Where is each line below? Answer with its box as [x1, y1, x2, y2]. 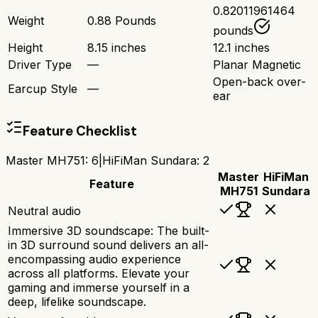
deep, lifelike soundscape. [8, 294, 146, 309]
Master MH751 [6, 153, 85, 168]
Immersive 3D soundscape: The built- [8, 223, 209, 238]
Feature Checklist [23, 121, 137, 140]
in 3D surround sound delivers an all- [8, 237, 209, 252]
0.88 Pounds [87, 13, 156, 28]
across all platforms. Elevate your [8, 265, 190, 280]
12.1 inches [213, 40, 270, 55]
